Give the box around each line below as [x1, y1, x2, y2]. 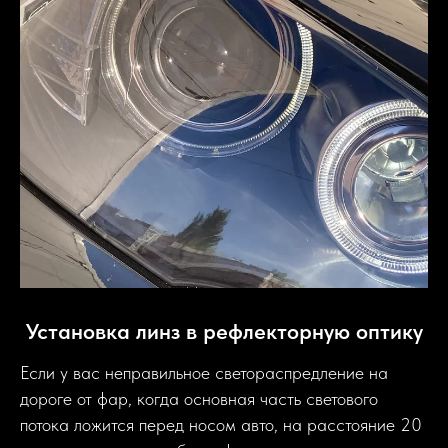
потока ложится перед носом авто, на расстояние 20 [20, 414, 422, 435]
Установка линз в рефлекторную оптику [25, 318, 423, 344]
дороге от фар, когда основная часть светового [20, 388, 378, 409]
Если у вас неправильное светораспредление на [20, 362, 388, 383]
